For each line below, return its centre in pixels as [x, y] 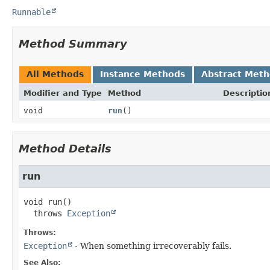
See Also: [42, 262]
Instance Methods [143, 74]
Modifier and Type [63, 93]
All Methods [55, 74]
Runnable [31, 12]
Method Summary [73, 43]
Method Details [65, 148]
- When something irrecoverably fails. [152, 246]
